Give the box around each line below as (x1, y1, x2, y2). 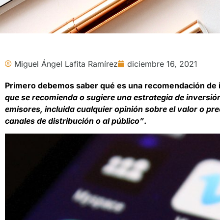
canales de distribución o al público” (5, 115, 144, 126)
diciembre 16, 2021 (127, 58, 197, 69)
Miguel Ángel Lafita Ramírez (14, 58, 118, 69)
